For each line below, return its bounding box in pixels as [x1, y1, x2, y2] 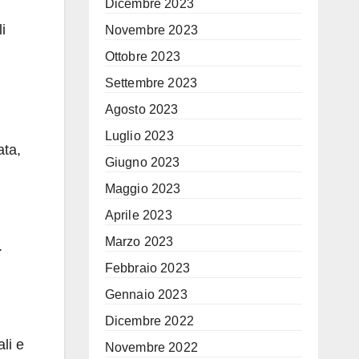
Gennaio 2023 [104, 288, 188, 301]
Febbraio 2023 [104, 261, 191, 275]
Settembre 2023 [104, 76, 198, 90]
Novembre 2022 [104, 341, 199, 354]
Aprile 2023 [104, 208, 172, 222]
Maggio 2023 [104, 182, 181, 196]
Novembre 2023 [104, 23, 199, 37]
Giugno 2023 [104, 155, 180, 169]
